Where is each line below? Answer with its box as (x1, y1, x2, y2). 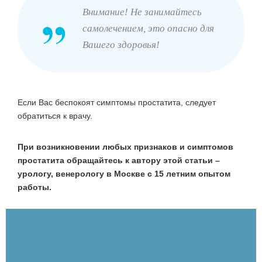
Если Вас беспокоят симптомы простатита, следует (18, 98, 216, 108)
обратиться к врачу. (18, 111, 92, 121)
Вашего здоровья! (82, 39, 160, 51)
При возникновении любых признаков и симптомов (18, 142, 233, 152)
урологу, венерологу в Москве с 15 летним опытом (18, 169, 230, 179)
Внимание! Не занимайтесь (82, 6, 202, 18)
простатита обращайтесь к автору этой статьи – (18, 156, 220, 166)
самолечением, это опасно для (82, 23, 214, 35)
